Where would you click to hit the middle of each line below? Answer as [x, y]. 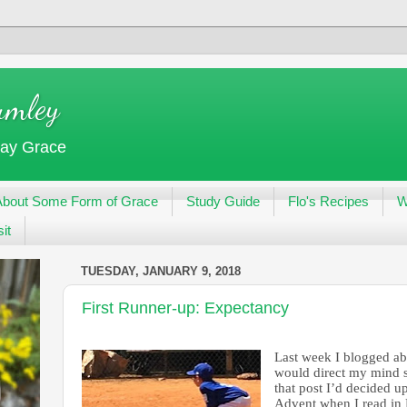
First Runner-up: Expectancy [185, 308]
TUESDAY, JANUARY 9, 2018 [161, 272]
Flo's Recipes [328, 202]
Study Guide [223, 202]
